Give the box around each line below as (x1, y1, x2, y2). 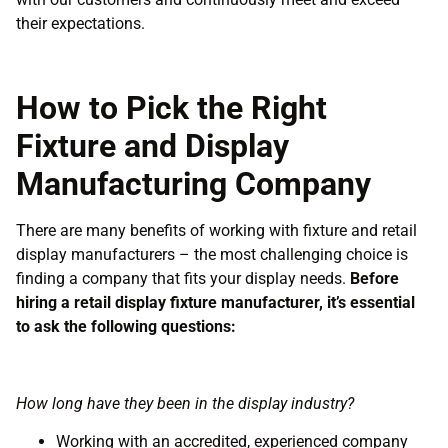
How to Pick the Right (16, 88, 327, 127)
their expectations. (16, 13, 145, 33)
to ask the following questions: (16, 316, 236, 336)
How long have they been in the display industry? (16, 393, 354, 413)
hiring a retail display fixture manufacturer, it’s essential (16, 292, 415, 312)
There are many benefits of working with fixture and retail (16, 220, 417, 240)
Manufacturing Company (16, 164, 371, 203)
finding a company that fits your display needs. (16, 268, 350, 288)
